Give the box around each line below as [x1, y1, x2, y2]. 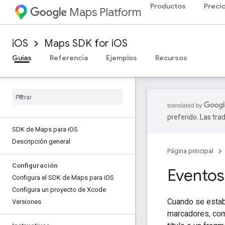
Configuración [12, 162, 58, 169]
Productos [150, 2, 186, 11]
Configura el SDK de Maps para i [12, 174, 105, 181]
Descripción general [12, 138, 70, 145]
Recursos [155, 53, 187, 62]
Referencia [50, 53, 88, 62]
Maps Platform [69, 6, 141, 19]
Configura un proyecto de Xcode [12, 186, 106, 193]
